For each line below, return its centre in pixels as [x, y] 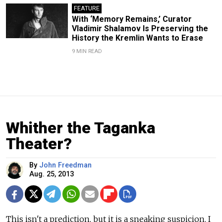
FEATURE [86, 8]
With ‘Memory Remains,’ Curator [132, 19]
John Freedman [65, 165]
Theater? [39, 143]
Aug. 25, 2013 [52, 174]
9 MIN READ [87, 51]
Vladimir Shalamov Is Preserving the [140, 28]
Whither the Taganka [81, 128]
